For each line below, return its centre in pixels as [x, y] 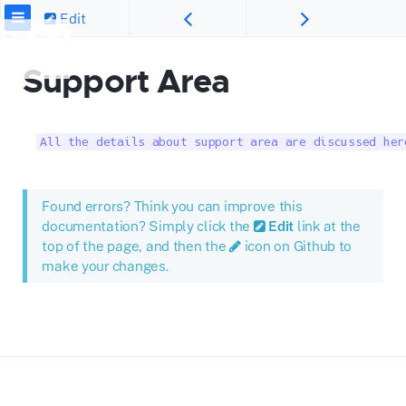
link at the [327, 226]
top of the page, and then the [136, 246]
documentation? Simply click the [148, 226]
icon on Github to [297, 246]
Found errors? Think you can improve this [172, 206]
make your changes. [105, 266]
